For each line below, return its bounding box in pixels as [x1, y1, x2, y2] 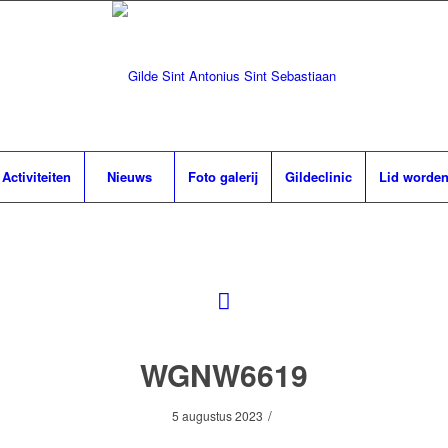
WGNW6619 [140, 353, 308, 396]
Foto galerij [187, 167, 258, 186]
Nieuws [106, 167, 152, 186]
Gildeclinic [284, 167, 352, 186]
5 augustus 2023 [171, 407, 263, 424]
